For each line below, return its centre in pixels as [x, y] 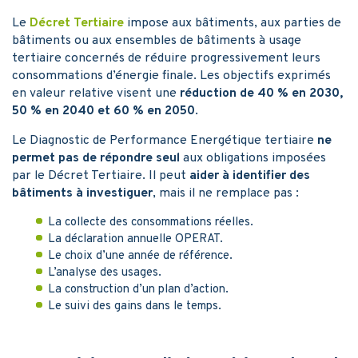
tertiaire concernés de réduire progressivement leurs [166, 58]
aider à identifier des [250, 175]
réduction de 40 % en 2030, [261, 93]
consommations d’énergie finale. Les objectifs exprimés [171, 76]
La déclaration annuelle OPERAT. [135, 239]
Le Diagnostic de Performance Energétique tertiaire [165, 140]
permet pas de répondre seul [96, 158]
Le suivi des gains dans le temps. [135, 306]
